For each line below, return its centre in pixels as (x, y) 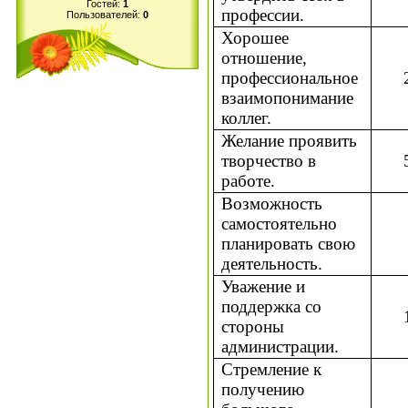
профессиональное (290, 77)
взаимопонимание (288, 97)
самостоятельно (280, 223)
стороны (253, 326)
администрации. (280, 346)
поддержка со (272, 306)
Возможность (272, 203)
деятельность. (272, 263)
